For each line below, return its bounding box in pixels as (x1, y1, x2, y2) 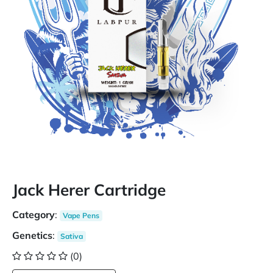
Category (12, 208, 55, 221)
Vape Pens (62, 211, 99, 220)
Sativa (60, 232, 83, 241)
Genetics (12, 229, 52, 241)
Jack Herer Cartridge (12, 180, 166, 200)
